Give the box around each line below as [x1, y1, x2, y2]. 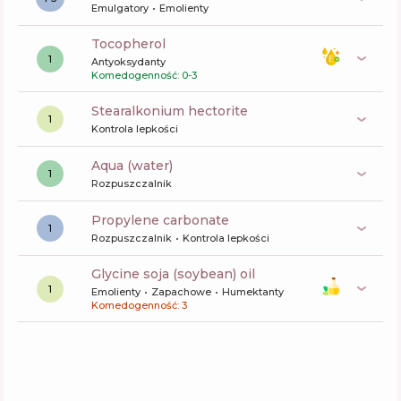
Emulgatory [91, 2, 149, 14]
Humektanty [222, 286, 284, 298]
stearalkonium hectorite [99, 103, 248, 119]
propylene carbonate [101, 212, 229, 228]
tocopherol [99, 36, 166, 52]
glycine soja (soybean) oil [101, 266, 255, 282]
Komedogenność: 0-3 [91, 69, 197, 81]
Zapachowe [151, 286, 211, 298]
